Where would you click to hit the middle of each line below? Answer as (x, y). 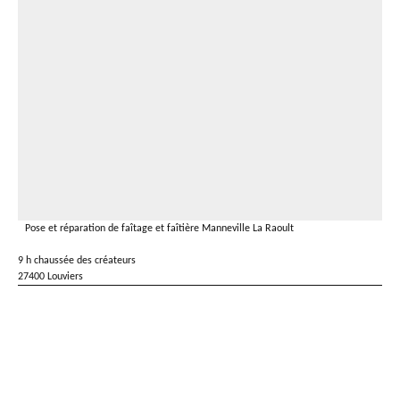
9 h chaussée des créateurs (77, 261)
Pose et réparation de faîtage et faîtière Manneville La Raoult (159, 229)
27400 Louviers (50, 277)
